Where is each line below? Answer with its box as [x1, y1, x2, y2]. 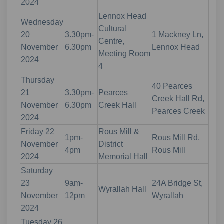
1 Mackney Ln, [152, 30, 203, 39]
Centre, [98, 36, 124, 45]
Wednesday [21, 17, 63, 26]
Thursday [21, 75, 54, 84]
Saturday [21, 166, 53, 175]
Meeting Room [98, 49, 150, 58]
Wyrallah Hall [98, 184, 146, 193]
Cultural [98, 24, 126, 33]
